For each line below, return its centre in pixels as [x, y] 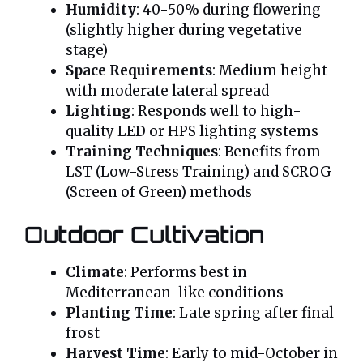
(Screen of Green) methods [159, 192]
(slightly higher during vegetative [184, 30]
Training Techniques [142, 152]
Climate [95, 272]
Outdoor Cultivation [144, 234]
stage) [87, 51]
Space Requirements [139, 71]
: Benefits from [269, 152]
